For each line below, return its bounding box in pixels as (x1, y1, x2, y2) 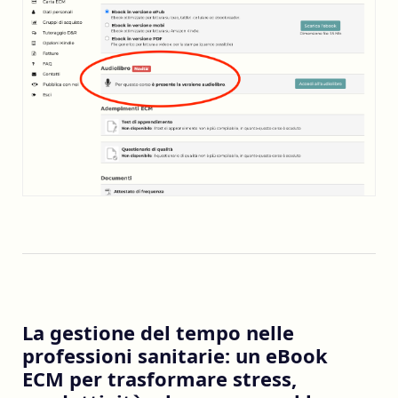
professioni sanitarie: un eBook (22, 341, 328, 369)
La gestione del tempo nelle (22, 318, 294, 346)
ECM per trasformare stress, (22, 364, 297, 392)
